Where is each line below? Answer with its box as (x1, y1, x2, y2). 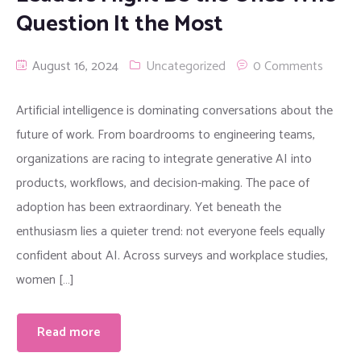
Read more (37, 321, 101, 343)
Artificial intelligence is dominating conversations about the (16, 99, 333, 122)
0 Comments (253, 55, 323, 77)
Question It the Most (16, 5, 223, 43)
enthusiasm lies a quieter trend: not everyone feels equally (16, 220, 325, 243)
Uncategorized (146, 55, 226, 77)
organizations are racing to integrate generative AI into (16, 147, 312, 170)
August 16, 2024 (29, 55, 118, 77)
